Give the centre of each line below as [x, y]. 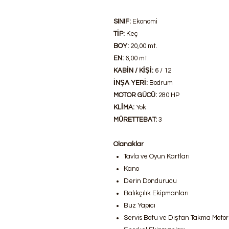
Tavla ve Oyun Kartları [157, 156]
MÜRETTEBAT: [136, 120]
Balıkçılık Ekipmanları [156, 193]
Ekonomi [145, 21]
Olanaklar [129, 144]
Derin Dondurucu [150, 181]
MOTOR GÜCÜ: [136, 95]
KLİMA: [125, 107]
